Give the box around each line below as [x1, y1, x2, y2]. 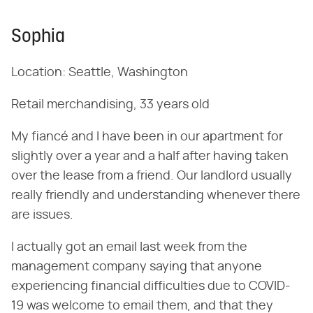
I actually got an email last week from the [11, 240, 247, 254]
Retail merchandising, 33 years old [11, 98, 210, 111]
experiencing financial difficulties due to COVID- [11, 279, 291, 293]
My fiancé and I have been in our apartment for [11, 130, 283, 143]
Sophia [11, 27, 65, 47]
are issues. [11, 208, 73, 221]
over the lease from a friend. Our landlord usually [11, 169, 292, 182]
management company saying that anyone [11, 260, 262, 273]
